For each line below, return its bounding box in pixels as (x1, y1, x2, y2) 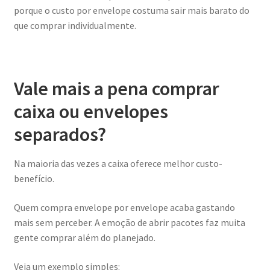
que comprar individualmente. (13, 19, 136, 31)
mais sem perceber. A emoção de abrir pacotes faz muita (13, 216, 245, 228)
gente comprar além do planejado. (13, 231, 155, 243)
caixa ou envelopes (13, 99, 168, 124)
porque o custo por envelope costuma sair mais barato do (13, 4, 250, 16)
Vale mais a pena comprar (13, 76, 219, 101)
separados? (13, 122, 106, 146)
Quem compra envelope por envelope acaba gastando (13, 201, 235, 213)
